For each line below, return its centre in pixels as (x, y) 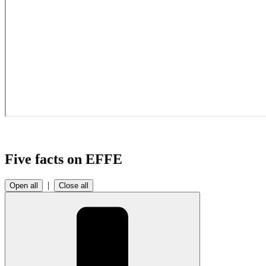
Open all (24, 185)
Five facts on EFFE (64, 159)
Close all (74, 185)
